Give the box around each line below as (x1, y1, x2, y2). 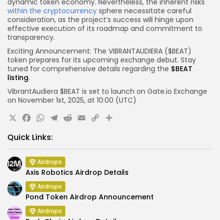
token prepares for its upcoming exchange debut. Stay (7, 55, 196, 65)
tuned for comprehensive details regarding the (7, 64, 171, 74)
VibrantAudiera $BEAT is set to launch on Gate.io (7, 86, 174, 97)
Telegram (49, 109, 121, 132)
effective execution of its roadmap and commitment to (7, 24, 202, 34)
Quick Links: (7, 132, 53, 143)
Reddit (62, 109, 111, 132)
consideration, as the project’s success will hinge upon (7, 15, 193, 25)
